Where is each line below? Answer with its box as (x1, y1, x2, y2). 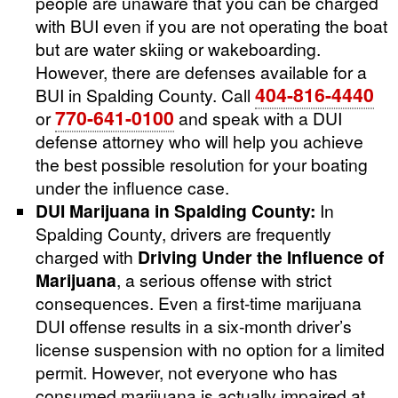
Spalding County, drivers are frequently (36, 220, 331, 245)
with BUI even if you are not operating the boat (36, 12, 387, 37)
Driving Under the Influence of (138, 243, 384, 269)
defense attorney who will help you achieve (36, 128, 363, 153)
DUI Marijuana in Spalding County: (36, 197, 315, 223)
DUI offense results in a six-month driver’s (36, 313, 352, 338)
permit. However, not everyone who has (36, 359, 338, 384)
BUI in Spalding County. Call (36, 82, 255, 107)
